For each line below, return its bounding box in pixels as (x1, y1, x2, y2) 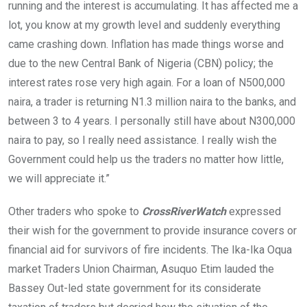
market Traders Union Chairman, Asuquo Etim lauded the (8, 262, 274, 276)
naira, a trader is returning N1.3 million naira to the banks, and (8, 95, 296, 109)
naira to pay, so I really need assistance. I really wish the (8, 134, 277, 147)
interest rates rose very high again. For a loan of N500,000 (8, 76, 285, 90)
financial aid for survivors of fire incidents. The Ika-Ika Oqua (8, 243, 292, 257)
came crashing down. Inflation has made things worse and (8, 38, 284, 51)
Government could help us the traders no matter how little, (8, 153, 284, 167)
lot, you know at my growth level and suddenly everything (8, 19, 280, 32)
